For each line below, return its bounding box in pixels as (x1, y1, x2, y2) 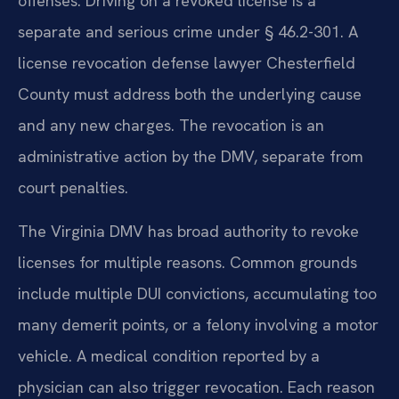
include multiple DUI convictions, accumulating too (18, 282, 377, 304)
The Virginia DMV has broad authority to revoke (18, 220, 359, 241)
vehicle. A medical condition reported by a (18, 345, 320, 366)
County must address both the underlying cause (18, 83, 362, 104)
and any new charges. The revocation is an (18, 114, 324, 135)
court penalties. (18, 176, 128, 198)
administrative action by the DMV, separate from (18, 145, 363, 167)
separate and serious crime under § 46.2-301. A (18, 20, 358, 42)
